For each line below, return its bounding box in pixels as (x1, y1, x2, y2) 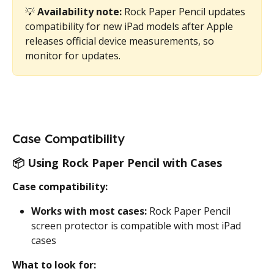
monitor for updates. (25, 48, 120, 62)
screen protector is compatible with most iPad (31, 219, 243, 232)
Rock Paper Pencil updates (122, 4, 248, 18)
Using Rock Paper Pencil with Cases (28, 155, 222, 170)
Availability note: (37, 4, 122, 18)
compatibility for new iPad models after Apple (25, 19, 235, 33)
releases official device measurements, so (25, 34, 217, 48)
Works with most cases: (31, 204, 147, 218)
